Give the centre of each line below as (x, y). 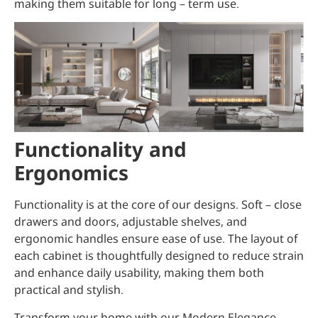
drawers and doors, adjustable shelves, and (131, 222)
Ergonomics (71, 173)
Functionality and (100, 149)
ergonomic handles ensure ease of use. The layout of (156, 239)
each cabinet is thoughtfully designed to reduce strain (159, 256)
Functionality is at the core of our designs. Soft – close (158, 205)
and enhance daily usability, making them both (139, 273)
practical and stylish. (69, 290)
